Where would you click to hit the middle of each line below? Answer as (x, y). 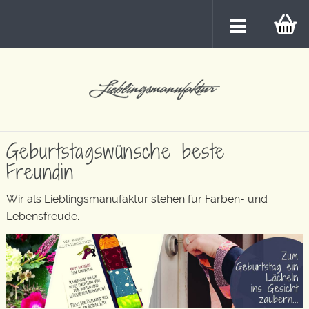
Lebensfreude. (43, 216)
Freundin (40, 171)
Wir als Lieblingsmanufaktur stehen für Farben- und (137, 199)
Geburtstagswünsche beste (116, 151)
